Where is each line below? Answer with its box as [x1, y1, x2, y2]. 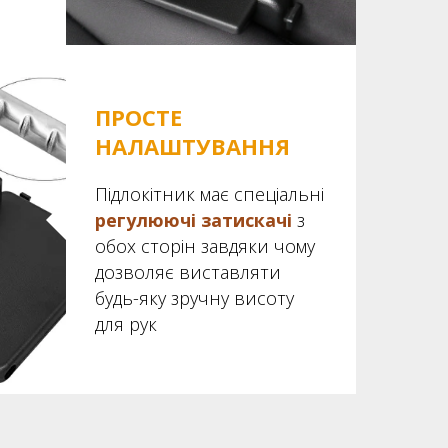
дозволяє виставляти [95, 259, 281, 284]
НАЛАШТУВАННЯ [95, 130, 290, 161]
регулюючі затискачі [95, 207, 292, 232]
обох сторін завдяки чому [95, 233, 315, 258]
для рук [95, 311, 157, 336]
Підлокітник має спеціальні [95, 181, 324, 206]
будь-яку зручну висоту [95, 285, 294, 310]
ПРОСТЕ [95, 101, 182, 132]
